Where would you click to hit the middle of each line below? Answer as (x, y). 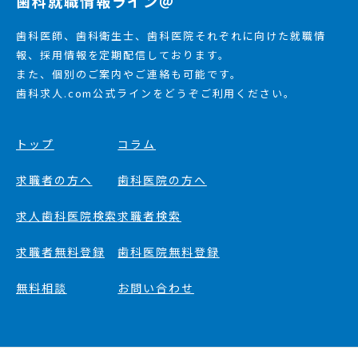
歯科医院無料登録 (169, 251)
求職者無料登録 (61, 251)
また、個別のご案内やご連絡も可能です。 (129, 74)
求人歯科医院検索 (67, 215)
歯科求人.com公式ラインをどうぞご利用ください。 (156, 93)
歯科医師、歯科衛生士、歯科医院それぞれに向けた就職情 (171, 35)
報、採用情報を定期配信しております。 (123, 54)
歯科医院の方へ (162, 179)
